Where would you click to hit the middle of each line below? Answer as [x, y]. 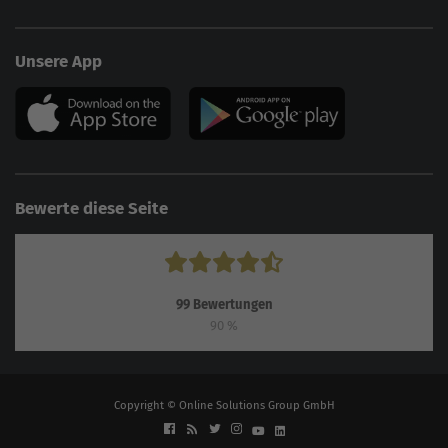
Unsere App [58, 61]
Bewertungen [231, 305]
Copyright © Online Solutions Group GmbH [224, 405]
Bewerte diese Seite [91, 207]
